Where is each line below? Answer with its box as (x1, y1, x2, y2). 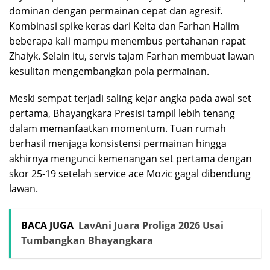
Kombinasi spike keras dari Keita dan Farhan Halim (9, 19, 239, 33)
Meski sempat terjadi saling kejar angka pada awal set (9, 92, 251, 105)
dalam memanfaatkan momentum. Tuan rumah (9, 122, 226, 136)
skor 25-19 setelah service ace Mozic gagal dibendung (9, 167, 251, 181)
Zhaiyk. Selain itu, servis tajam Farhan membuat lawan (9, 49, 254, 63)
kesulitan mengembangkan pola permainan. (9, 64, 209, 78)
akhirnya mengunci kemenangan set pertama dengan (9, 152, 252, 166)
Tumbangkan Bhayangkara (21, 234, 153, 248)
